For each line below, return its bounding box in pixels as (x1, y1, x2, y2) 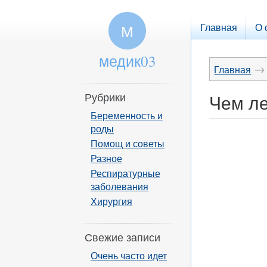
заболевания (91, 179, 148, 193)
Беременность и (91, 108, 163, 122)
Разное (91, 151, 122, 165)
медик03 (98, 51, 156, 71)
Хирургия (91, 194, 132, 208)
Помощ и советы (91, 136, 164, 150)
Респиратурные (91, 166, 160, 180)
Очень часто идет (91, 249, 167, 262)
